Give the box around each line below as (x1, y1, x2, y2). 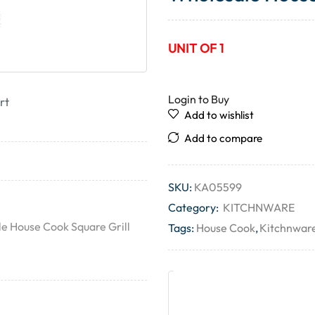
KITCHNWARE (223, 200, 295, 214)
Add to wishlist (184, 108, 254, 122)
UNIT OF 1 (168, 39, 224, 56)
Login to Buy (168, 91, 229, 106)
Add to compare (184, 131, 262, 145)
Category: (168, 200, 221, 214)
